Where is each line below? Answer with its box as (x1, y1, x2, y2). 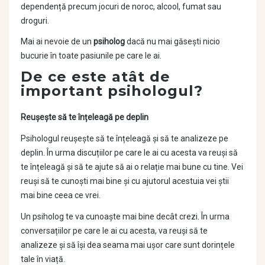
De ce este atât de (21, 68, 170, 86)
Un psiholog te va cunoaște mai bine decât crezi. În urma (21, 212, 230, 222)
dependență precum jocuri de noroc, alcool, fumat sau (21, 1, 221, 11)
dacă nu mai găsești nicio (125, 37, 220, 47)
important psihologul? (21, 82, 203, 100)
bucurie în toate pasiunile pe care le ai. (21, 51, 161, 61)
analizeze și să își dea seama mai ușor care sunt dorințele (21, 240, 235, 250)
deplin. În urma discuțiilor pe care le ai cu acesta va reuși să (21, 148, 238, 158)
